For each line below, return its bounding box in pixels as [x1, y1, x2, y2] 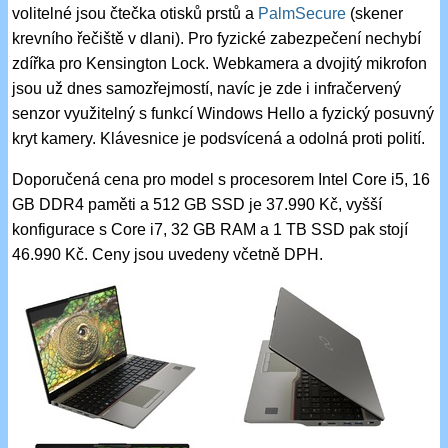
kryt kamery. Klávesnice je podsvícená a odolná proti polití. [12, 130, 426, 148]
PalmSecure [258, 5, 347, 23]
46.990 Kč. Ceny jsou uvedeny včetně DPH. [12, 246, 324, 264]
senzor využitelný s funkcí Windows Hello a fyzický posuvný [12, 105, 435, 123]
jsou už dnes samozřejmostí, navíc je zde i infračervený [12, 80, 402, 98]
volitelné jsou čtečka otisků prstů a [12, 5, 259, 23]
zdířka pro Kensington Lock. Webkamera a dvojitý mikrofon [12, 55, 428, 73]
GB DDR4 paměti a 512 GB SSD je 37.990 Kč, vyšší [12, 196, 383, 214]
